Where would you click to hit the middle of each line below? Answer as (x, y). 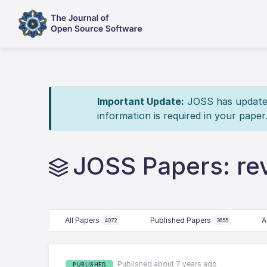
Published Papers (181, 220)
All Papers (82, 220)
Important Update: (140, 101)
